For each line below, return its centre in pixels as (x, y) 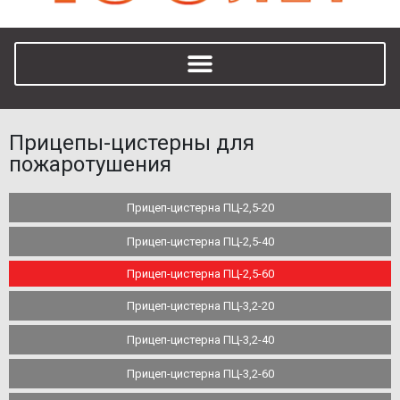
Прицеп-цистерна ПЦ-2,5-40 (200, 241)
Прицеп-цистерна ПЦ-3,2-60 (200, 373)
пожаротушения (90, 164)
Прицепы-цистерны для (132, 142)
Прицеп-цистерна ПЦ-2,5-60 (200, 273)
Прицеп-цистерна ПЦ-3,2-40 (200, 339)
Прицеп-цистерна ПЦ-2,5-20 (200, 207)
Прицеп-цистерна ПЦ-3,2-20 (200, 305)
